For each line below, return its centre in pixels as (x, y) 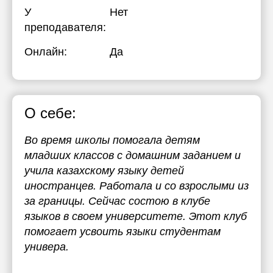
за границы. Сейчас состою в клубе (117, 201)
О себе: (50, 113)
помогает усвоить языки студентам (122, 232)
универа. (47, 247)
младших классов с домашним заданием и (133, 155)
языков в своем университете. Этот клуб (136, 216)
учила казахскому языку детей (104, 171)
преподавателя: (65, 27)
